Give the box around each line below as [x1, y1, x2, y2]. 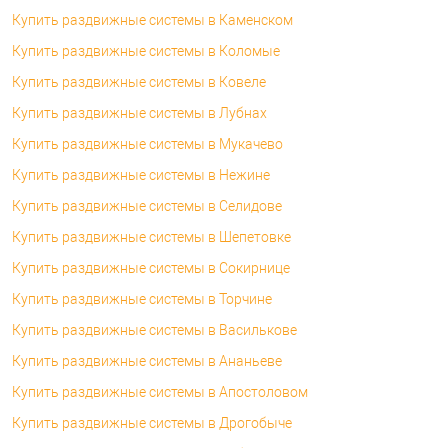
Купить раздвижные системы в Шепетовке [12, 228, 291, 245]
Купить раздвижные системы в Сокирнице [12, 259, 290, 276]
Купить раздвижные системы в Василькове [12, 321, 297, 338]
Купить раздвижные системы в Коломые [12, 42, 280, 59]
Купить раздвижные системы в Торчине [12, 290, 272, 307]
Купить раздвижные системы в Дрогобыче [12, 414, 292, 431]
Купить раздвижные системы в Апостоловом [12, 383, 308, 400]
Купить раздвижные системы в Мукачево [12, 135, 283, 152]
